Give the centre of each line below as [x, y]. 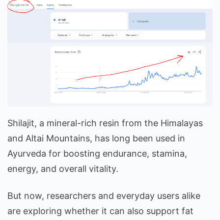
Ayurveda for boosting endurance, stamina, [97, 154]
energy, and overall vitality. [64, 169]
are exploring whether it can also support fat [100, 211]
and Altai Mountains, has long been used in [96, 138]
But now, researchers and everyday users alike [104, 196]
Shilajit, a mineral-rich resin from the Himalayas [105, 123]
